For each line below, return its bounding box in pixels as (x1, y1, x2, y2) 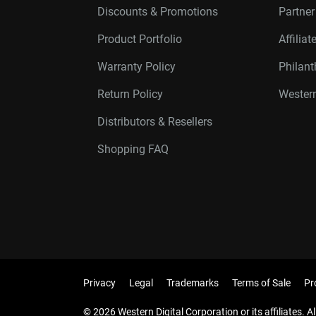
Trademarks (166, 277, 219, 288)
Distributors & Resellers (97, 115, 212, 128)
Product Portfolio (97, 32, 182, 46)
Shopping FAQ (97, 142, 169, 156)
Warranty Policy (97, 60, 176, 73)
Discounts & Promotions (97, 5, 218, 18)
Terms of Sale (232, 277, 291, 288)
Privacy (83, 277, 116, 288)
